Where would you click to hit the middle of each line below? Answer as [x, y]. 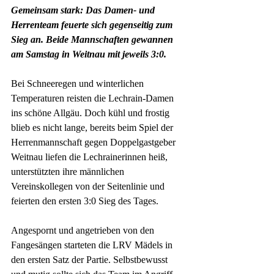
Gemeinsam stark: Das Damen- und [84, 10]
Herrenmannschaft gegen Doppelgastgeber [94, 142]
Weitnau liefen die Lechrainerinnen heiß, [91, 157]
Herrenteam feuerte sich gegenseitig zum [93, 24]
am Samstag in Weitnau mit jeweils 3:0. [89, 54]
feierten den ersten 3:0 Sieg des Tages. [85, 201]
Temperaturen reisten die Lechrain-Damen [94, 98]
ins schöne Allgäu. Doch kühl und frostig [91, 113]
